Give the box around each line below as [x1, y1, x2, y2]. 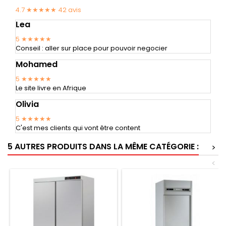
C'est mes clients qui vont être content [16, 123, 140, 133]
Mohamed [16, 58, 58, 70]
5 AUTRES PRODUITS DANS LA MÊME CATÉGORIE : [8, 140, 199, 152]
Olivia [16, 98, 39, 110]
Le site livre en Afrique [16, 83, 86, 93]
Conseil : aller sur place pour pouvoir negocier [16, 43, 167, 53]
